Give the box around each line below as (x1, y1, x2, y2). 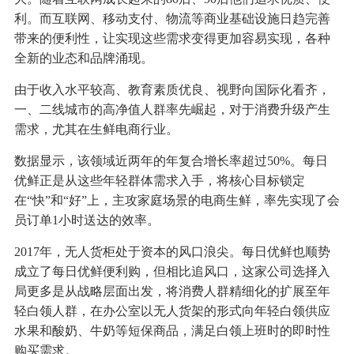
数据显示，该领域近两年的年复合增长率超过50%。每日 (13, 154, 328, 168)
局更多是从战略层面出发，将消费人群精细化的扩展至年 (13, 284, 330, 299)
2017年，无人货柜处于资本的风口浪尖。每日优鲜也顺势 (13, 245, 330, 259)
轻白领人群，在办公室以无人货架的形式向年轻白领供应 (13, 304, 330, 318)
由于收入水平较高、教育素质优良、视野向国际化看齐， (13, 83, 330, 97)
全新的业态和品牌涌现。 (13, 51, 153, 66)
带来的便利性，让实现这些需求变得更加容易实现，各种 (13, 32, 330, 46)
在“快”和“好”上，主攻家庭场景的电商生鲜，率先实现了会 (13, 194, 340, 208)
